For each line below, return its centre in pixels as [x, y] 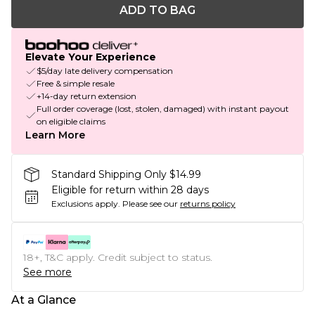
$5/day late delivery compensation [105, 71]
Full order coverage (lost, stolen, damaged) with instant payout [163, 109]
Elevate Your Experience [91, 57]
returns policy [208, 204]
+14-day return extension [86, 96]
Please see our [150, 204]
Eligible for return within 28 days [130, 190]
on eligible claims [71, 122]
